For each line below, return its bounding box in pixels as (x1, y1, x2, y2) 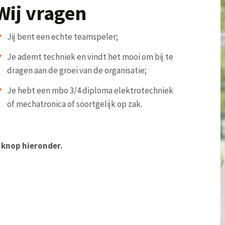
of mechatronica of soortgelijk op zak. (7, 98, 142, 109)
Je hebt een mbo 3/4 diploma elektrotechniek (7, 84, 173, 96)
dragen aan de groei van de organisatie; (7, 64, 147, 76)
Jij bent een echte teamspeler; (7, 31, 118, 42)
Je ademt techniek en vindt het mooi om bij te (7, 51, 173, 62)
